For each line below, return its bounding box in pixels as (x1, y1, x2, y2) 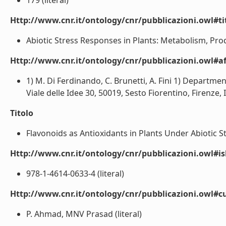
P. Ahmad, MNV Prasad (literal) (26, 208, 142, 219)
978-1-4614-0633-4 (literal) (26, 168, 124, 179)
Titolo (10, 107, 33, 119)
